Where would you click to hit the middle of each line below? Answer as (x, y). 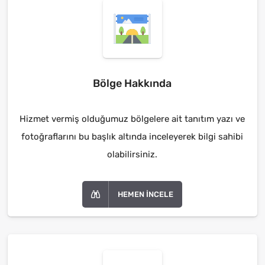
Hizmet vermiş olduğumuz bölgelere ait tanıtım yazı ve (132, 119)
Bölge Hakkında (132, 83)
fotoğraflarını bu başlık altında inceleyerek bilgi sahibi (132, 136)
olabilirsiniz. (132, 154)
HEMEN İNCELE (146, 194)
